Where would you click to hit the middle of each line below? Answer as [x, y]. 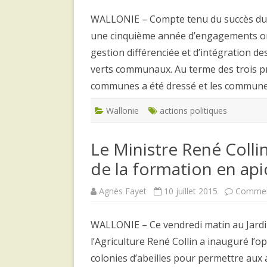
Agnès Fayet [123, 191]
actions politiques [193, 110]
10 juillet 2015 [191, 191]
